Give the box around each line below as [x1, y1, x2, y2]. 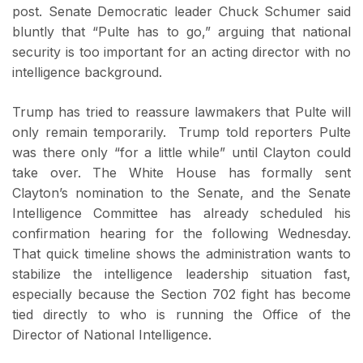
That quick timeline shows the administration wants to [12, 246, 351, 263]
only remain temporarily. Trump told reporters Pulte [12, 124, 351, 141]
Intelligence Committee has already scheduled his [12, 205, 351, 222]
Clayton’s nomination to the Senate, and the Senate [12, 185, 351, 202]
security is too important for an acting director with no [12, 44, 351, 61]
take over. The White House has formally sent [12, 164, 351, 181]
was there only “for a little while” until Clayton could [12, 144, 351, 161]
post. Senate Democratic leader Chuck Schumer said [12, 3, 351, 20]
